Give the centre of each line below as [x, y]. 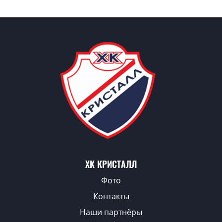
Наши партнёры [111, 212]
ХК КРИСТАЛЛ [111, 165]
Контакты [111, 196]
